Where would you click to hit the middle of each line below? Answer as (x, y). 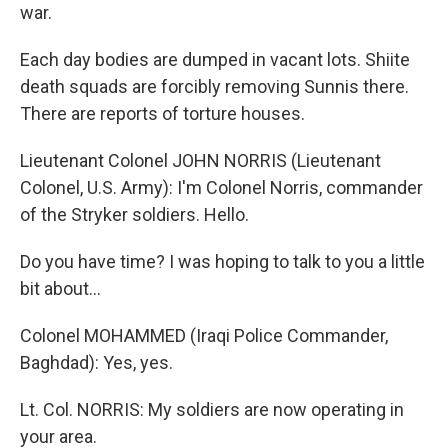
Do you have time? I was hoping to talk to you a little (222, 261)
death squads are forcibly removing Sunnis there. (214, 86)
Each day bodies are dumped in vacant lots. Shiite (215, 59)
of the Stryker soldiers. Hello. (134, 214)
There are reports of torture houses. (162, 113)
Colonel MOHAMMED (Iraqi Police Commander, (204, 335)
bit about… (60, 288)
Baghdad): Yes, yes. (96, 362)
